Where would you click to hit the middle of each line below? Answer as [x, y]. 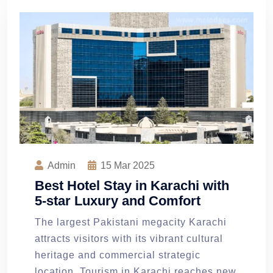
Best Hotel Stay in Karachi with [132, 185]
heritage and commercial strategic [118, 255]
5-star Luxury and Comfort [118, 200]
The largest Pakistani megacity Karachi [131, 222]
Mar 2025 [133, 165]
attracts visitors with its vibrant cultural [129, 238]
